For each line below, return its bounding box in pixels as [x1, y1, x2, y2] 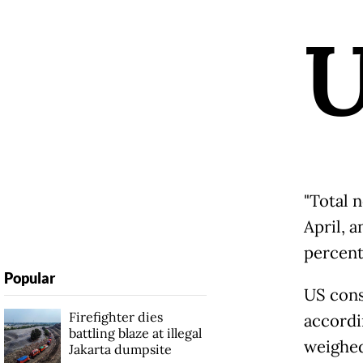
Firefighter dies [68, 309, 163, 326]
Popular [3, 269, 55, 288]
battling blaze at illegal [68, 325, 202, 342]
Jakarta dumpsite [68, 341, 172, 358]
